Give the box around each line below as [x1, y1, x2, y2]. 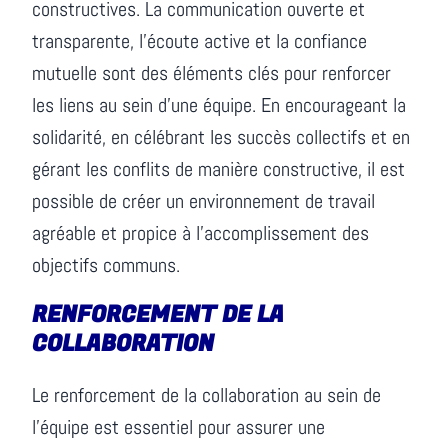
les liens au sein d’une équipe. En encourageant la [32, 92, 407, 119]
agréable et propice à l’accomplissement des [32, 220, 370, 247]
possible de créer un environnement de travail [32, 188, 376, 215]
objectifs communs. [32, 252, 181, 279]
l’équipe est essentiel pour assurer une [32, 414, 326, 441]
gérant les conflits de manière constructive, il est [32, 156, 406, 183]
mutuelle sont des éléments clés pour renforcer [32, 60, 392, 87]
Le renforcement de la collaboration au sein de [32, 382, 382, 409]
